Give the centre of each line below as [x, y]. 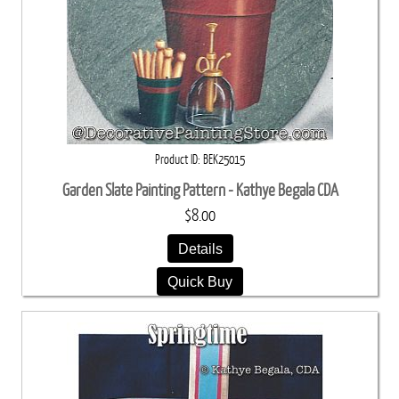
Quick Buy [200, 281]
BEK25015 [224, 159]
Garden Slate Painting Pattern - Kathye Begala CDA [200, 190]
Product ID [176, 159]
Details [200, 248]
